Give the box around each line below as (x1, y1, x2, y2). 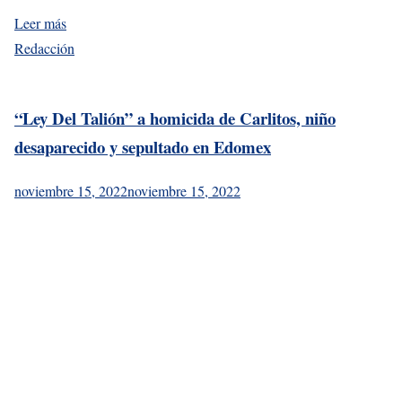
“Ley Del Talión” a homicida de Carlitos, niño (14, 105, 336, 130)
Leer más (14, 13, 66, 32)
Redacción (14, 38, 74, 57)
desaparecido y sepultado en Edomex (14, 134, 271, 159)
